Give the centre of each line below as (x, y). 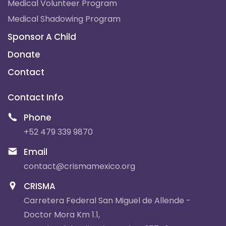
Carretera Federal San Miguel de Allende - (107, 200)
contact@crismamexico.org (79, 166)
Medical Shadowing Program (64, 19)
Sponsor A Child (42, 37)
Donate (24, 54)
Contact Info (36, 97)
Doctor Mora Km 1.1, (62, 214)
